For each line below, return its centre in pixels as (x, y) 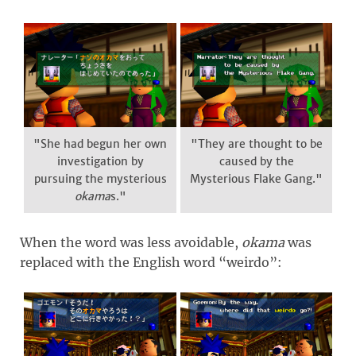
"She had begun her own (100, 144)
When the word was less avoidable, (131, 243)
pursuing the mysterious (100, 179)
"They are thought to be (256, 144)
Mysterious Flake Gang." (256, 179)
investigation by (100, 162)
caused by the (256, 162)
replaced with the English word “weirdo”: (151, 263)
